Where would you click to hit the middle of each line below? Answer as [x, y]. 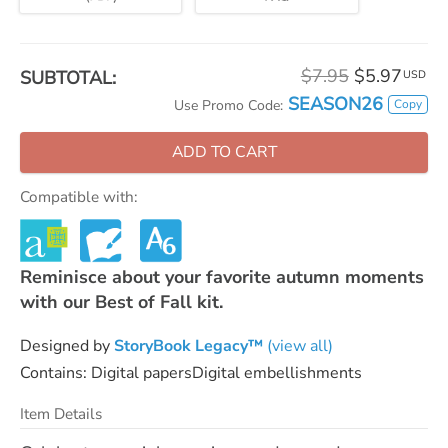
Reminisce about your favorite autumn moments [222, 276]
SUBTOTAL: [68, 78]
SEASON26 [335, 104]
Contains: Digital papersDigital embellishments [191, 372]
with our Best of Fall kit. [121, 301]
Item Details [61, 413]
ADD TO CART [224, 152]
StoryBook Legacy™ [188, 345]
